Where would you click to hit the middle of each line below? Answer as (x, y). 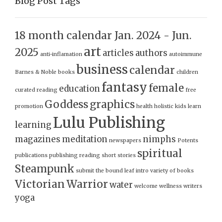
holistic (164, 107)
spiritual (160, 154)
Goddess (66, 105)
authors (151, 53)
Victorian (40, 184)
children (187, 72)
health (144, 107)
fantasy (124, 88)
